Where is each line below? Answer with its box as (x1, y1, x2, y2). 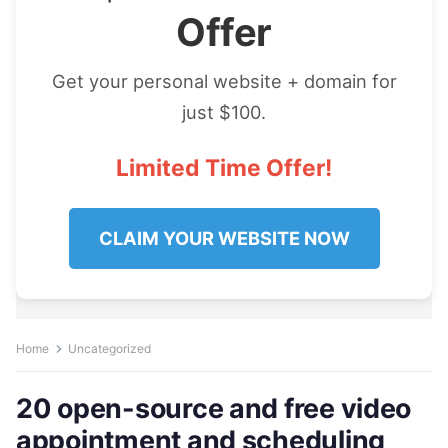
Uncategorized (68, 341, 151, 356)
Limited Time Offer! (116, 154, 332, 182)
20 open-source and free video (16, 392, 412, 424)
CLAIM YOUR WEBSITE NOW (98, 227, 350, 249)
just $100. (182, 101, 266, 123)
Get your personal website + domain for (51, 70, 397, 92)
